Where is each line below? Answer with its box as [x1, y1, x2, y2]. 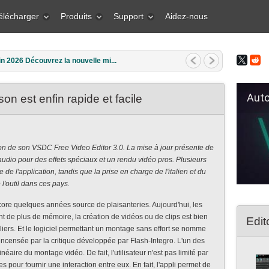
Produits [61, 11, 92, 21]
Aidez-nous [165, 11, 208, 21]
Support [113, 11, 144, 21]
